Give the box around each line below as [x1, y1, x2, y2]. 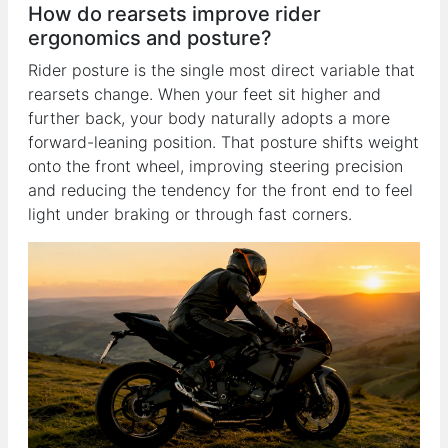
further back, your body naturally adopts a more [28, 107, 390, 128]
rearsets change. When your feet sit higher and [28, 83, 381, 104]
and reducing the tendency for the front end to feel [28, 179, 413, 200]
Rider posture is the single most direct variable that [28, 59, 415, 80]
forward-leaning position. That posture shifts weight [28, 131, 419, 152]
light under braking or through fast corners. [28, 203, 352, 224]
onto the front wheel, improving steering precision [28, 155, 403, 176]
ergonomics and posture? [28, 25, 272, 50]
